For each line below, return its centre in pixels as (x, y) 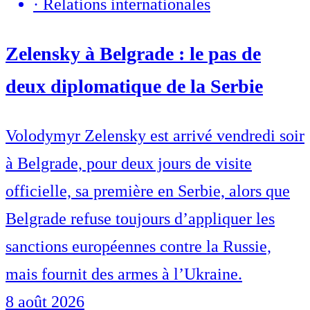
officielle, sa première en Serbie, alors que (148, 191)
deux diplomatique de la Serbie (134, 86)
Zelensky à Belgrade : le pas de (133, 54)
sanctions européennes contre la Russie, (138, 247)
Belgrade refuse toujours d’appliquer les (140, 219)
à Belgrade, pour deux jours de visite (129, 164)
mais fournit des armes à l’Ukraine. (124, 274)
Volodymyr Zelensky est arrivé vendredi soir (155, 136)
